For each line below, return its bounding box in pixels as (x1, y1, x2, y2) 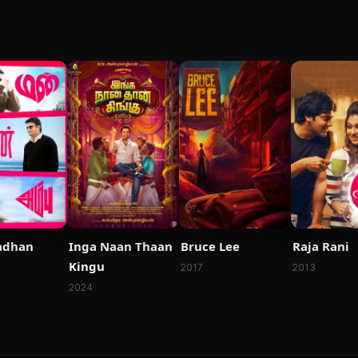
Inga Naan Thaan (69, 238, 173, 255)
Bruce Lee (181, 238, 240, 255)
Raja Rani (292, 238, 349, 255)
